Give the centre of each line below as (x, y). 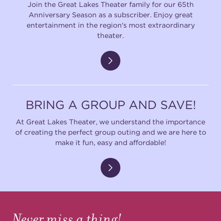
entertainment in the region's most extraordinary (110, 25)
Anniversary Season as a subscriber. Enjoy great (110, 15)
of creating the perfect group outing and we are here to (110, 132)
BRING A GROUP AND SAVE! (110, 105)
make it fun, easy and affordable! (110, 142)
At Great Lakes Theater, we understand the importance (110, 121)
